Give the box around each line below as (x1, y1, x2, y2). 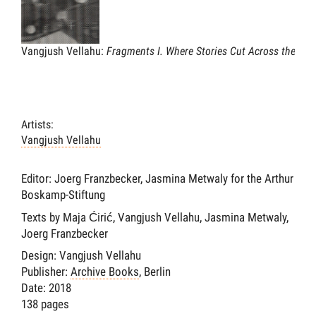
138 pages (21, 297, 69, 312)
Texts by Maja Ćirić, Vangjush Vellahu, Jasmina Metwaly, (21, 209, 288, 224)
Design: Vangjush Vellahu (21, 248, 141, 263)
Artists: (21, 118, 54, 132)
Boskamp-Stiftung (21, 188, 105, 202)
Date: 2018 (21, 281, 71, 296)
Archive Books (71, 265, 139, 279)
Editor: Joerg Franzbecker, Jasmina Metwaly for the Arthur (21, 171, 293, 186)
